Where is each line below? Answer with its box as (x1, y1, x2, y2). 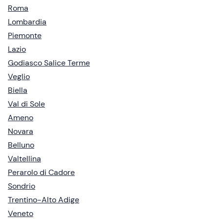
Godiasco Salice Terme (8, 58, 90, 68)
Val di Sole (8, 99, 45, 109)
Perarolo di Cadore (8, 167, 75, 178)
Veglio (8, 71, 30, 82)
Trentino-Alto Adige (8, 195, 79, 205)
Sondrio (8, 181, 35, 192)
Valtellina (8, 153, 41, 164)
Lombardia (8, 17, 46, 27)
